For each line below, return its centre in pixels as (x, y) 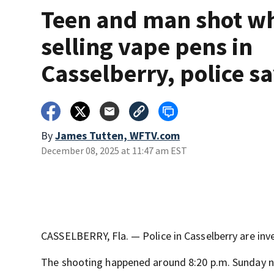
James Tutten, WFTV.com (118, 136)
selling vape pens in (147, 47)
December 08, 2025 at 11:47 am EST (114, 151)
